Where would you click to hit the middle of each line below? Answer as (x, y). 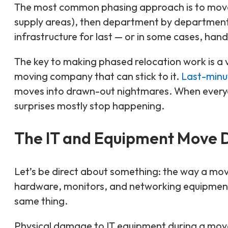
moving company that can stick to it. (98, 76)
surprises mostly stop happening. (89, 105)
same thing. (41, 201)
